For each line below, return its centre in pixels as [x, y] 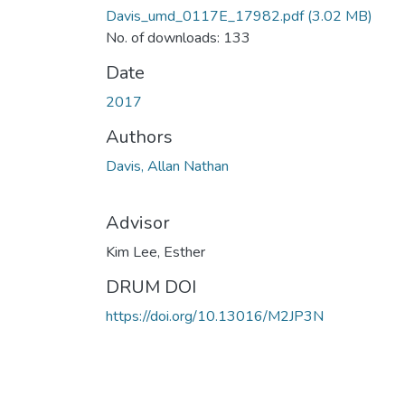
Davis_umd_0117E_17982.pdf [205, 16]
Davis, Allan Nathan [167, 166]
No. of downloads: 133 [178, 38]
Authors [139, 137]
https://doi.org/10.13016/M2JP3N [215, 316]
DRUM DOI [151, 287]
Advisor [138, 222]
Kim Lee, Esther [155, 252]
